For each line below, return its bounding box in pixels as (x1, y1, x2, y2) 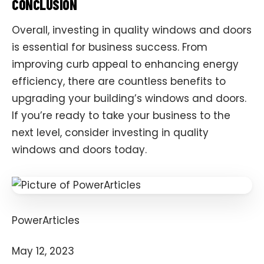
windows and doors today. (12, 143, 147, 157)
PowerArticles (12, 213, 80, 227)
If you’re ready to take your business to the (12, 108, 230, 123)
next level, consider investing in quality (12, 126, 209, 140)
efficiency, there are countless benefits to (12, 74, 226, 89)
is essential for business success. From (12, 40, 207, 55)
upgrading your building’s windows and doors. (12, 91, 246, 106)
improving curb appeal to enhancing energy (12, 57, 239, 72)
